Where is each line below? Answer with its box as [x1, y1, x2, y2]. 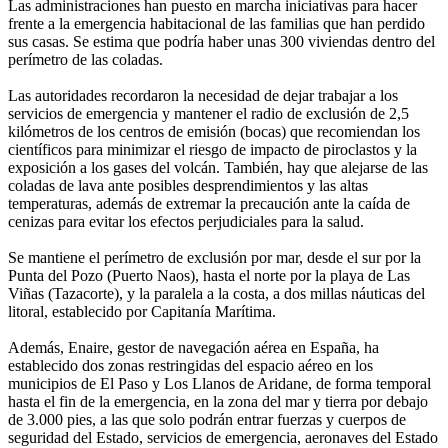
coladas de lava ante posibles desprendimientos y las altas [8, 177, 368, 195]
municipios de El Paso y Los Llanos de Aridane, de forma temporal [8, 375, 431, 393]
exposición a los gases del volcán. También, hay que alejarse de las [8, 159, 428, 177]
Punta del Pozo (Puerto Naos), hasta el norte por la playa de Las [8, 267, 410, 285]
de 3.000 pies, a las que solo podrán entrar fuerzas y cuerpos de [8, 411, 406, 429]
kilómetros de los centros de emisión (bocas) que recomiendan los [8, 123, 420, 141]
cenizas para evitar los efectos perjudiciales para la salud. [8, 213, 364, 231]
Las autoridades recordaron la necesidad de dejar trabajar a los [8, 87, 398, 105]
